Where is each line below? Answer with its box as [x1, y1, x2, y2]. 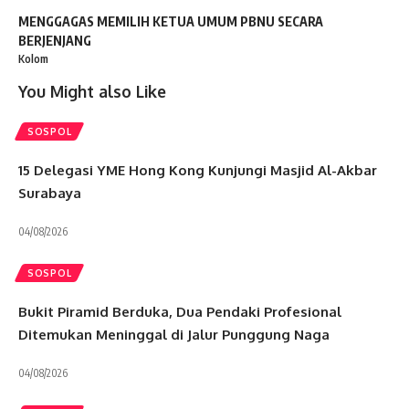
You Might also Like [18, 81, 166, 102]
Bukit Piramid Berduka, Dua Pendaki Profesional [18, 302, 341, 320]
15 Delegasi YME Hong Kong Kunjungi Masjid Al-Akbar [18, 162, 377, 180]
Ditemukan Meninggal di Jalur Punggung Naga [18, 325, 330, 343]
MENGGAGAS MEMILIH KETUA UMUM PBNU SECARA [18, 13, 323, 29]
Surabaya [18, 184, 81, 203]
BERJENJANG [18, 32, 91, 48]
